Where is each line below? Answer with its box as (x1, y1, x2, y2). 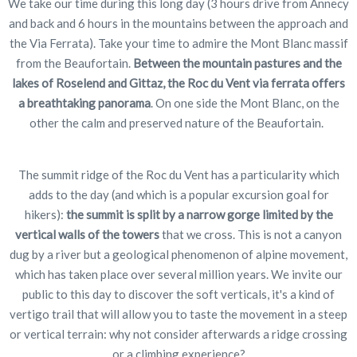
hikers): (24, 206, 64, 222)
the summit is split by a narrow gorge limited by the (63, 206, 333, 222)
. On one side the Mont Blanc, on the (150, 95, 339, 110)
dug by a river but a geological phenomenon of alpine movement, (10, 246, 347, 261)
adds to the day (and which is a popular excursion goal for (28, 186, 329, 202)
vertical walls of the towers (15, 226, 159, 241)
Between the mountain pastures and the (132, 55, 342, 70)
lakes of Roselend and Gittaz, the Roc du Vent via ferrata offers (12, 75, 345, 90)
